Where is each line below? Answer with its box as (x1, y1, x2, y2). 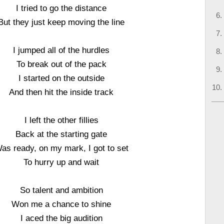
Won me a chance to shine (11, 199, 111, 208)
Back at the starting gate (15, 129, 107, 138)
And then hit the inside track (9, 87, 114, 96)
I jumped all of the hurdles (13, 45, 110, 54)
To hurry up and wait (23, 157, 99, 166)
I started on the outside (18, 73, 104, 82)
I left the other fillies (24, 115, 98, 124)
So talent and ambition (19, 185, 103, 194)
